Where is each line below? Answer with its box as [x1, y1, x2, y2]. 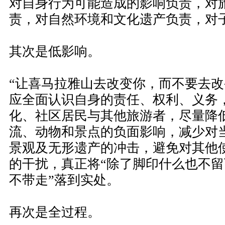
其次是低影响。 [9, 44, 100, 59]
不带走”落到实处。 [9, 173, 120, 187]
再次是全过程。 [9, 205, 100, 219]
